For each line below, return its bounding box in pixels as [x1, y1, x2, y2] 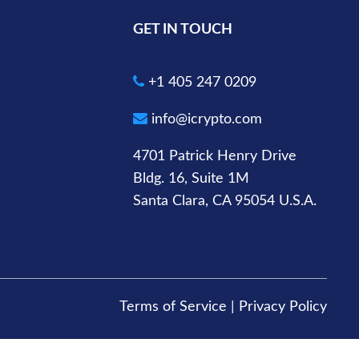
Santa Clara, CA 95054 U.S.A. [133, 194, 317, 209]
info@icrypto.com [147, 112, 262, 127]
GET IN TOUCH [133, 22, 232, 38]
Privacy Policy [239, 300, 327, 315]
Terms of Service [119, 300, 227, 315]
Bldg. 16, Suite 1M [133, 171, 249, 187]
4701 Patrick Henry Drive [133, 149, 296, 164]
